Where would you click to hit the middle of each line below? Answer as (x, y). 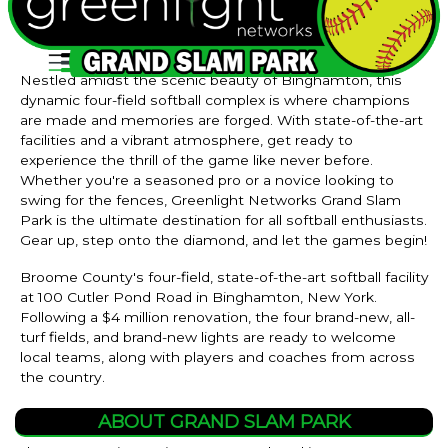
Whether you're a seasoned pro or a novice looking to (207, 180)
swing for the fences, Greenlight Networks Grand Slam (210, 200)
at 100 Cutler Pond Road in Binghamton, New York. (198, 296)
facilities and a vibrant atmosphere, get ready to (186, 140)
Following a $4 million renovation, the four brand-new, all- (217, 316)
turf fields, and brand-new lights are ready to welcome (208, 336)
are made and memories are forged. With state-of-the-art (221, 120)
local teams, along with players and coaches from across (217, 356)
